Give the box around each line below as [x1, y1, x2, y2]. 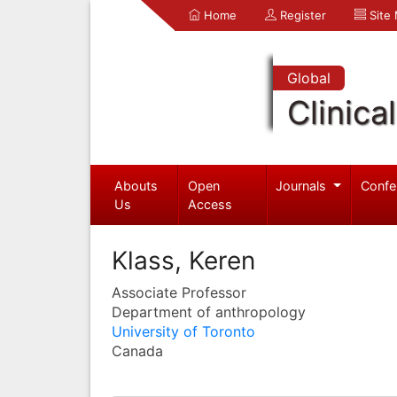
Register [276, 8, 326, 22]
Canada [112, 341, 163, 360]
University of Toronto [112, 322, 255, 340]
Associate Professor [112, 283, 246, 301]
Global [286, 69, 331, 87]
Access [188, 196, 233, 212]
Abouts [113, 177, 158, 193]
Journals [276, 177, 331, 193]
